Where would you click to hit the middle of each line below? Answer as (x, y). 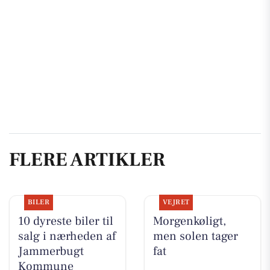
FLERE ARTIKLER (87, 160)
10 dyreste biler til (65, 221)
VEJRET (176, 202)
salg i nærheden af (67, 236)
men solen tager (195, 236)
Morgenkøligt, (189, 221)
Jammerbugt (51, 251)
